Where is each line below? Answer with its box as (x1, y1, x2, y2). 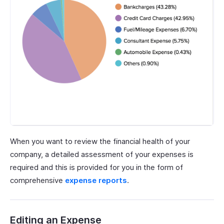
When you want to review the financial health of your (10, 136, 190, 146)
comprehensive (10, 175, 65, 185)
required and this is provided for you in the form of (10, 162, 183, 172)
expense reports (65, 175, 127, 185)
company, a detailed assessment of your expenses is (10, 149, 193, 159)
